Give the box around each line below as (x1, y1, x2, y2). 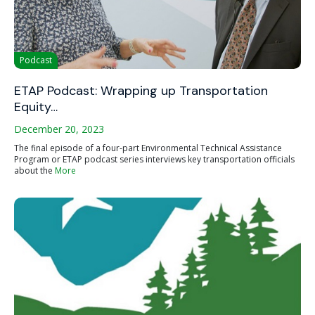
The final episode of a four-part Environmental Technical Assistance (14, 142, 282, 154)
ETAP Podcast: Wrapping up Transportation (14, 82, 268, 99)
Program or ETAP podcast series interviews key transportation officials (14, 153, 295, 165)
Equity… (14, 98, 58, 115)
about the (14, 165, 55, 176)
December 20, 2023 (14, 122, 104, 136)
